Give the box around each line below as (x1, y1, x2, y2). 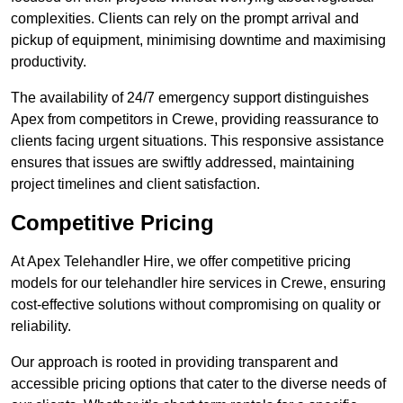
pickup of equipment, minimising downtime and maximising (11, 32, 386, 49)
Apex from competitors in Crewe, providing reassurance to (11, 112, 379, 128)
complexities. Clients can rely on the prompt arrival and (11, 11, 359, 27)
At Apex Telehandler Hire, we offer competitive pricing (11, 254, 351, 270)
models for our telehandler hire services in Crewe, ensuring (11, 275, 386, 291)
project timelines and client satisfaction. (11, 176, 260, 193)
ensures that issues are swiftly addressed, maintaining (11, 155, 354, 171)
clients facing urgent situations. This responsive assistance (11, 133, 384, 149)
